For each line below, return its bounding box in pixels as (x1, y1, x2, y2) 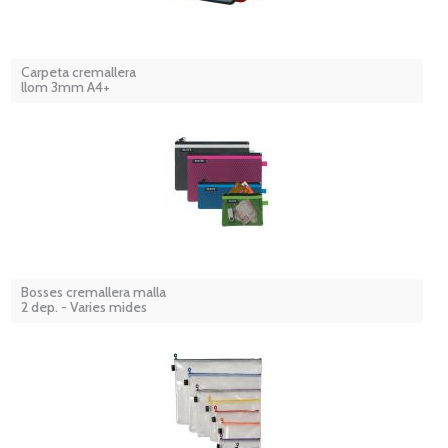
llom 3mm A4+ (21, 78, 110, 97)
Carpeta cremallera (21, 63, 136, 82)
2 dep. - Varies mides (21, 298, 147, 317)
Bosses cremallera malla (21, 283, 166, 302)
